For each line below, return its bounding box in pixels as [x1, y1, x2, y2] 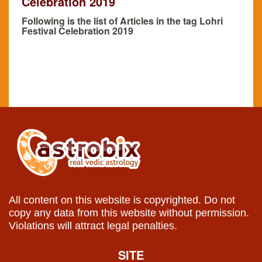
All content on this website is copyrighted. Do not [9, 194, 235, 206]
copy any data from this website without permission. [9, 206, 249, 219]
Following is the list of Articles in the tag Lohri [22, 13, 223, 27]
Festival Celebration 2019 [22, 23, 133, 37]
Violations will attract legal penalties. [9, 219, 177, 232]
